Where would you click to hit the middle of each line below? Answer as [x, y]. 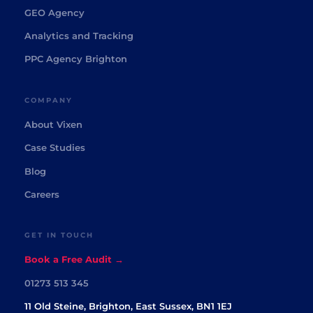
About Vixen [53, 124]
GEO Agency [54, 12]
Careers [42, 194]
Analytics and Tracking [79, 35]
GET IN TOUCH [59, 235]
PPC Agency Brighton [76, 59]
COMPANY [49, 100]
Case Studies [55, 148]
